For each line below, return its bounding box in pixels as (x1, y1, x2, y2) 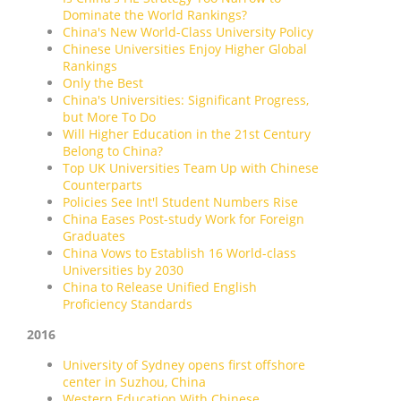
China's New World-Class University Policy (63, 22, 313, 40)
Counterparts (63, 175, 142, 193)
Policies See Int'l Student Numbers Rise (63, 192, 298, 210)
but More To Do (63, 107, 156, 125)
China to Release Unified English (63, 277, 257, 295)
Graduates (63, 226, 125, 244)
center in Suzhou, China (63, 372, 206, 390)
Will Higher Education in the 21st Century (63, 124, 311, 142)
